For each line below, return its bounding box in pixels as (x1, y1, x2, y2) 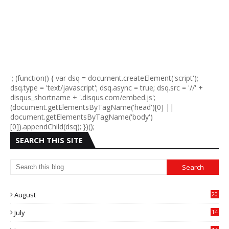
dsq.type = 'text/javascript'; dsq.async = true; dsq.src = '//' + (10, 83, 203, 93)
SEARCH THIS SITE (15, 135, 83, 145)
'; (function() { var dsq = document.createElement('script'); (10, 73, 198, 83)
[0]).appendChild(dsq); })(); (10, 122, 95, 131)
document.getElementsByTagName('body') (10, 112, 153, 122)
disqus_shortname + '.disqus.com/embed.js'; (10, 93, 155, 102)
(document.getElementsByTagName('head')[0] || (10, 102, 174, 112)
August (14, 190, 36, 199)
